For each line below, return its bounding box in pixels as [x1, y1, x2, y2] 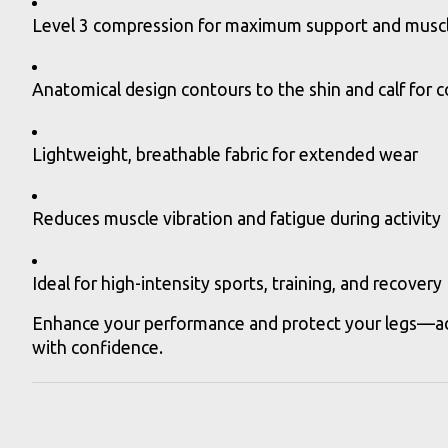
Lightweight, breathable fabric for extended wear [32, 144, 418, 164]
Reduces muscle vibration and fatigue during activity [32, 209, 441, 229]
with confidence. [32, 338, 163, 358]
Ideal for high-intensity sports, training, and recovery [32, 273, 442, 293]
